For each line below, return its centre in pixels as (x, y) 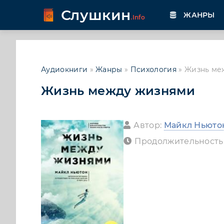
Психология (153, 69)
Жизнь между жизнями (118, 91)
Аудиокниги (64, 69)
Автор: (149, 125)
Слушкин (96, 15)
